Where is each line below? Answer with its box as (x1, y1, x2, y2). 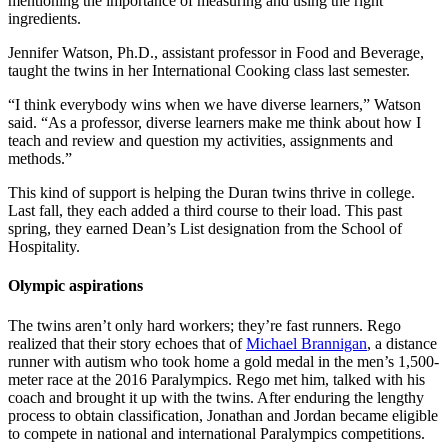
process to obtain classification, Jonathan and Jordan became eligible (8, 406, 438, 424)
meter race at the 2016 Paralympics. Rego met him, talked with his (8, 370, 425, 388)
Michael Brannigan (246, 334, 367, 352)
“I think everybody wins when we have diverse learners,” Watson (8, 96, 421, 114)
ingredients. (8, 10, 81, 28)
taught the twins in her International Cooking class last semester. (8, 62, 410, 80)
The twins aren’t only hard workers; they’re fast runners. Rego (8, 316, 401, 334)
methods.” (8, 150, 72, 168)
